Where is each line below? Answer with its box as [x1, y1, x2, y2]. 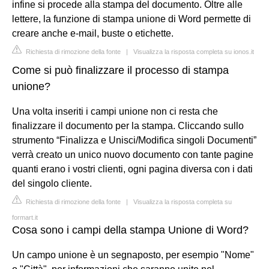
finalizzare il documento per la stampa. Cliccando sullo [12, 120, 244, 131]
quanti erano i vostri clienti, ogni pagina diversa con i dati [12, 163, 253, 174]
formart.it [12, 213, 38, 221]
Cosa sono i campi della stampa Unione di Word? [12, 223, 249, 236]
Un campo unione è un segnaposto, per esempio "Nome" [12, 249, 254, 260]
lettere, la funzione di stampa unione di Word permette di [12, 13, 251, 24]
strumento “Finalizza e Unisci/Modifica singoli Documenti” [12, 134, 256, 145]
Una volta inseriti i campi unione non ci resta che [12, 106, 218, 116]
